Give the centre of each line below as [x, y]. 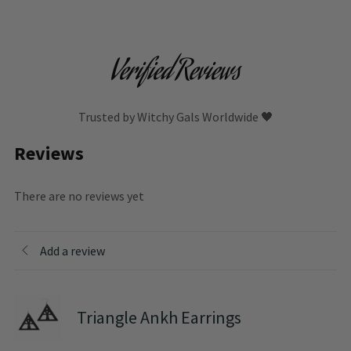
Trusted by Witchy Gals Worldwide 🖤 [175, 117]
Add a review [72, 250]
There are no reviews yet [79, 196]
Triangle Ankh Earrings [159, 317]
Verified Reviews [175, 74]
